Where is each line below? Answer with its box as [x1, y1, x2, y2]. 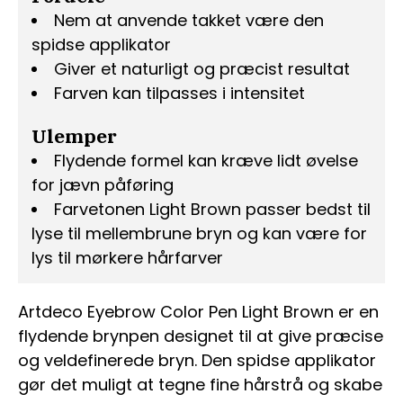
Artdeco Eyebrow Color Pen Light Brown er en [18, 300, 379, 324]
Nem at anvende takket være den [54, 9, 324, 32]
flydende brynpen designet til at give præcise [18, 325, 383, 348]
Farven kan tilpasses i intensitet [54, 82, 305, 105]
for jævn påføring [31, 174, 174, 197]
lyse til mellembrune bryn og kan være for [31, 222, 367, 246]
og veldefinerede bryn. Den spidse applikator [18, 349, 376, 372]
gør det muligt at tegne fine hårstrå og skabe [18, 373, 382, 397]
